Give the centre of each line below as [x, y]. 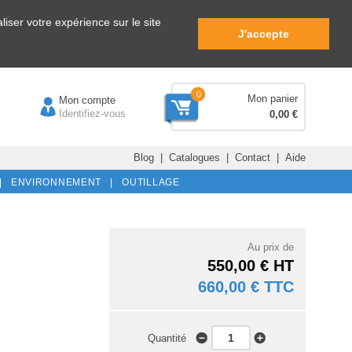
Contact [252, 157]
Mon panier [273, 98]
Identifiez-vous [92, 113]
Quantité [172, 338]
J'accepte [264, 33]
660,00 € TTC [246, 286]
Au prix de [270, 247]
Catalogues [194, 157]
